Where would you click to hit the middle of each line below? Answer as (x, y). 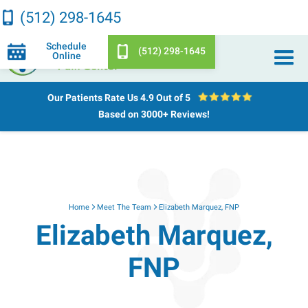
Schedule (67, 46)
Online (66, 56)
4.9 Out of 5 (165, 98)
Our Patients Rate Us (93, 98)
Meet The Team (124, 207)
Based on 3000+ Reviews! (154, 114)
